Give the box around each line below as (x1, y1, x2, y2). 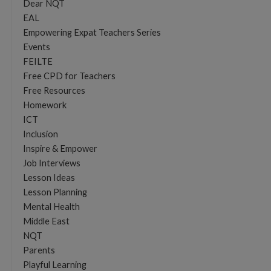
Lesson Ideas (22, 172, 75, 183)
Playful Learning (22, 259, 87, 270)
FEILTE (22, 56, 53, 67)
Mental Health (22, 201, 80, 212)
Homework (22, 99, 67, 110)
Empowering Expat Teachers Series (22, 27, 161, 38)
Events (22, 41, 50, 52)
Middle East (22, 215, 70, 226)
